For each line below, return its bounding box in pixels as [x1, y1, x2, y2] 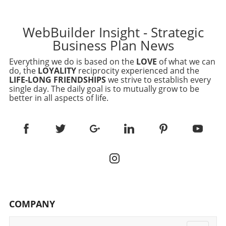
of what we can [157, 55, 215, 67]
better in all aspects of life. [9, 92, 108, 103]
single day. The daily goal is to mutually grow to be [9, 83, 199, 94]
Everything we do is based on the [9, 55, 136, 67]
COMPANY [9, 197, 55, 210]
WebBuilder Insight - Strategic [22, 23, 204, 41]
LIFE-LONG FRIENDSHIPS [9, 74, 106, 85]
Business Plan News [52, 36, 174, 54]
